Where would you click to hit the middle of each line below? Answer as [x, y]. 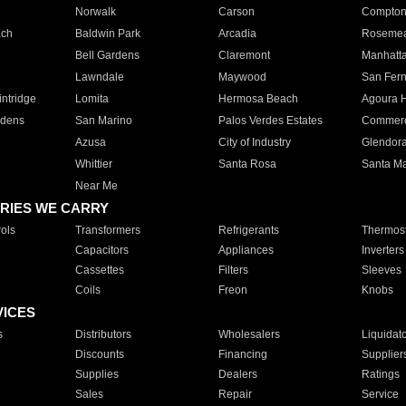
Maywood [242, 77]
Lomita [92, 99]
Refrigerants [248, 230]
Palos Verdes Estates [270, 121]
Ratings [380, 374]
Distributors [103, 334]
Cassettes [99, 270]
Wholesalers [249, 334]
